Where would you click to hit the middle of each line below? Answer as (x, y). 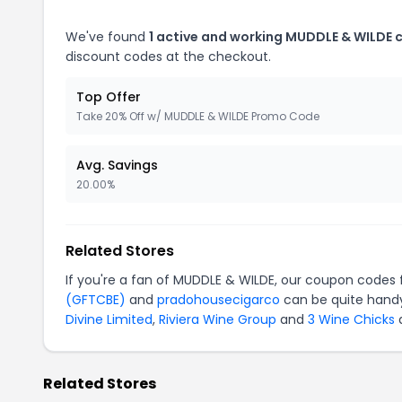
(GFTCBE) (96, 300)
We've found (107, 37)
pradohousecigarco (218, 300)
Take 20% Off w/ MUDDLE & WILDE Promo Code (198, 116)
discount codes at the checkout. (168, 57)
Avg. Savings (117, 165)
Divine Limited (109, 319)
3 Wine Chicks (351, 319)
